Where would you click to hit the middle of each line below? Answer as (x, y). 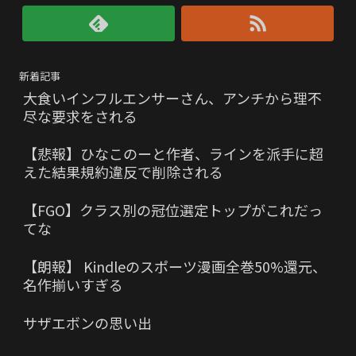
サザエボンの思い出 (87, 322)
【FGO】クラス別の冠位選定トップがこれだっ (173, 210)
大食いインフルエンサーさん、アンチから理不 (172, 97)
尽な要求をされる (80, 116)
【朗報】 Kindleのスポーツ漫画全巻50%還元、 (175, 266)
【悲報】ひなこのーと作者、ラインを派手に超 (173, 154)
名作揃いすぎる (73, 284)
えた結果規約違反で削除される (123, 172)
